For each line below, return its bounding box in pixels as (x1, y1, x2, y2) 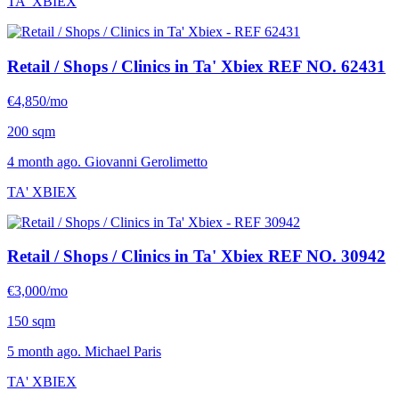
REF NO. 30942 (268, 247, 386, 266)
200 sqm (7, 123, 55, 139)
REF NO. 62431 (268, 56, 386, 76)
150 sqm (7, 313, 55, 330)
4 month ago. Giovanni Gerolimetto (7, 153, 208, 169)
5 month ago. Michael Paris (7, 344, 161, 360)
